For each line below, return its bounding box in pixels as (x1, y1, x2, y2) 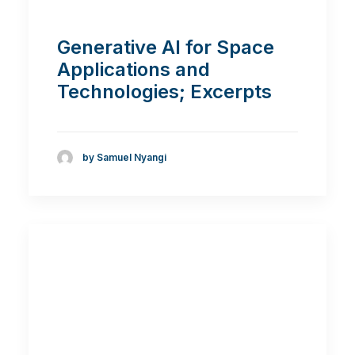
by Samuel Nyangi (82, 151, 166, 164)
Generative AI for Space (57, 35, 274, 59)
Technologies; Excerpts (57, 79, 272, 103)
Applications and (57, 57, 210, 81)
